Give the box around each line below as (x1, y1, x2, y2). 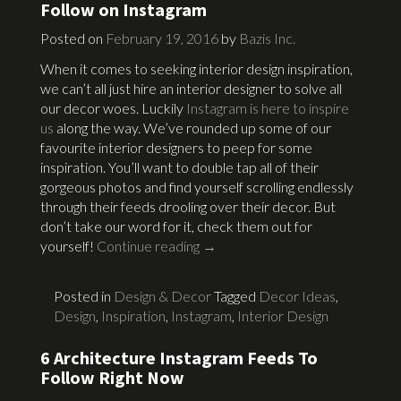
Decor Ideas (259, 286, 336, 304)
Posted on (40, 29, 106, 47)
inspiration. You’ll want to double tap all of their (40, 158, 319, 175)
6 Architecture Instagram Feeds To (40, 346, 318, 369)
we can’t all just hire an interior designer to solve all (40, 79, 342, 97)
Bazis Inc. (239, 29, 295, 47)
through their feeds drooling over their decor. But (40, 197, 336, 215)
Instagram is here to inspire (186, 98, 349, 116)
